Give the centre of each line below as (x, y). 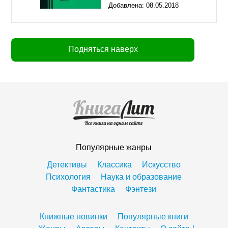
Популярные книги (153, 217)
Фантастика (93, 189)
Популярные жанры (114, 148)
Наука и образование (141, 177)
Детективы (67, 165)
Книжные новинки (73, 217)
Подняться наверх (103, 49)
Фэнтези (141, 189)
